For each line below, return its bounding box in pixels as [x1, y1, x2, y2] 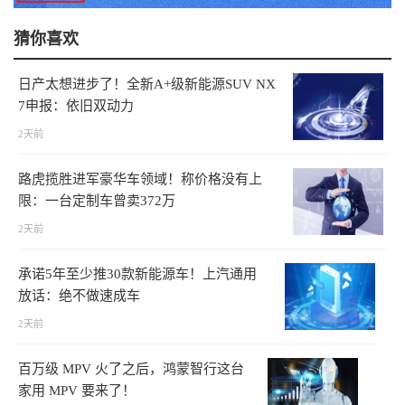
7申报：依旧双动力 [18, 99, 134, 114]
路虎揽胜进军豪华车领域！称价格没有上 [18, 172, 262, 187]
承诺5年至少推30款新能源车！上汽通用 [18, 267, 257, 282]
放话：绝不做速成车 [18, 288, 140, 304]
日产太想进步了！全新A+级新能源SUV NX [18, 77, 276, 92]
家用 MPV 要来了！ [18, 383, 136, 399]
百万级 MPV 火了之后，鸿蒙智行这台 [18, 362, 244, 377]
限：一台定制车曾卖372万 [18, 193, 175, 209]
